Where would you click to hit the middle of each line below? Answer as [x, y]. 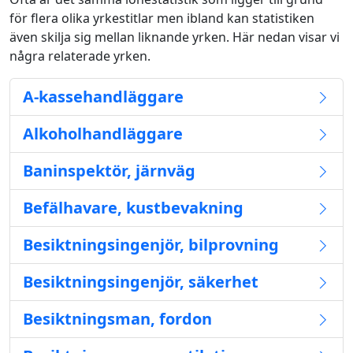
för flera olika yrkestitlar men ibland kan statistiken [162, 18]
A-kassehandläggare [103, 97]
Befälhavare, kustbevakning [133, 208]
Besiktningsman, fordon [117, 319]
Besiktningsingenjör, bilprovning [151, 245]
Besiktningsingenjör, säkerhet [141, 282]
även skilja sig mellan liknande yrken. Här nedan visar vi [175, 37]
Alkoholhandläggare [103, 134]
